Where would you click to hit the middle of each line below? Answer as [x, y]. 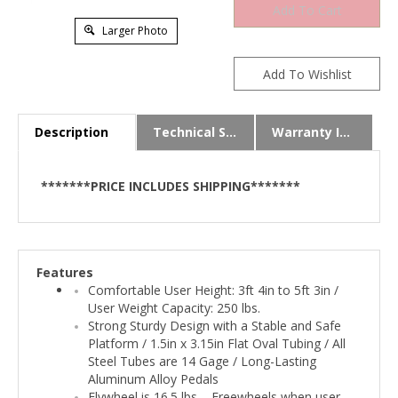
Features [65, 268]
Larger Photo [133, 30]
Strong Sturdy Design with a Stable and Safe [215, 322]
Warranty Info [344, 128]
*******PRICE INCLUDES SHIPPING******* [171, 182]
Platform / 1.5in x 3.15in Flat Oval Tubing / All [217, 339]
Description [72, 128]
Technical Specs [231, 128]
